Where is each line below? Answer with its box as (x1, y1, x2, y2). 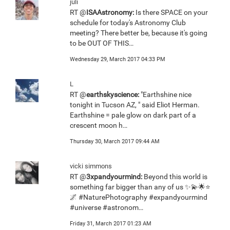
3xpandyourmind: (86, 172, 142, 181)
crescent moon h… (70, 121, 127, 130)
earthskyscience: (86, 90, 139, 99)
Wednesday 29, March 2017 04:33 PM (70, 56, 165, 63)
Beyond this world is (142, 172, 207, 181)
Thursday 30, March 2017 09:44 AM (70, 138, 160, 145)
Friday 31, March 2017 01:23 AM (70, 220, 151, 227)
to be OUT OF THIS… (70, 39, 133, 48)
